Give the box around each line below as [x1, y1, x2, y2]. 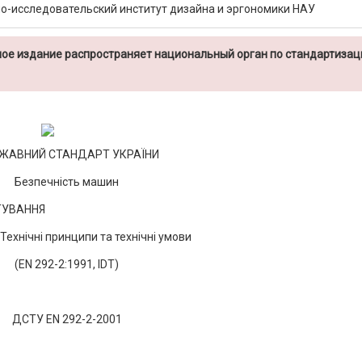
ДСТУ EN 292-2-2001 [11, 313, 122, 326]
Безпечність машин [15, 175, 120, 188]
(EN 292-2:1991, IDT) [15, 258, 120, 271]
